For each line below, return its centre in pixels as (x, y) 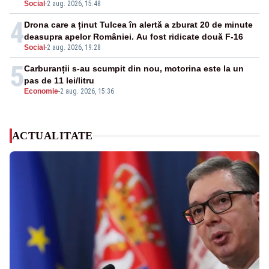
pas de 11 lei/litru (59, 81)
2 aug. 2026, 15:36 (87, 92)
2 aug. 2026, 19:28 (74, 48)
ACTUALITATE (53, 136)
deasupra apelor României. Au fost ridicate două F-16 (134, 37)
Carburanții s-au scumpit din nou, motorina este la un (134, 69)
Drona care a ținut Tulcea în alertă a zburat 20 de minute (138, 25)
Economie (41, 92)
